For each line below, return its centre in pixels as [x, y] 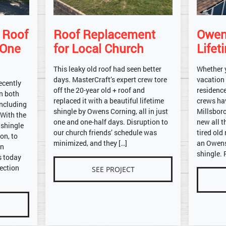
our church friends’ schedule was [105, 132]
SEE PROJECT [113, 169]
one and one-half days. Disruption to [111, 122]
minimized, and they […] [90, 143]
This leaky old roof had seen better [107, 69]
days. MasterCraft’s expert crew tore [110, 79]
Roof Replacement [104, 34]
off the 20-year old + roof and [99, 90]
